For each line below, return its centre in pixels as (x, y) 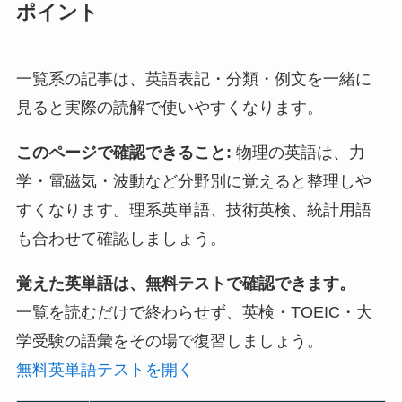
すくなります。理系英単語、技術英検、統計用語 (193, 210)
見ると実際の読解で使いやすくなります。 (169, 107)
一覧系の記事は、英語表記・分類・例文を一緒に (193, 79)
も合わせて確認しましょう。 (121, 238)
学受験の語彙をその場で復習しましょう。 (169, 341)
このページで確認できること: (123, 152)
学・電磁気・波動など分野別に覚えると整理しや (193, 181)
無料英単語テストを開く (105, 369)
